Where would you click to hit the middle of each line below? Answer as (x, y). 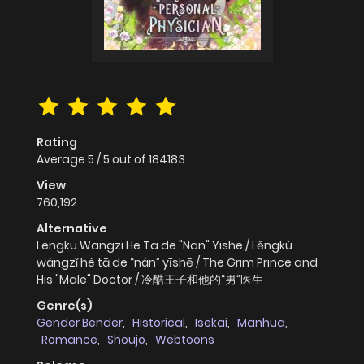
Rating (57, 143)
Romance (69, 340)
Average (62, 160)
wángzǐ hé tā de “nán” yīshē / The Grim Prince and (177, 263)
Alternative (72, 229)
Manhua (261, 323)
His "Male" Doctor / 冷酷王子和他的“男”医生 (150, 280)
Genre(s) (65, 306)
